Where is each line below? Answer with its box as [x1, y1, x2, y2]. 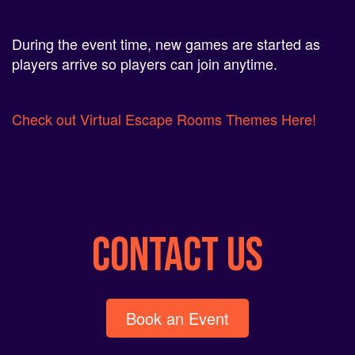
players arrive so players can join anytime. [12, 52, 277, 74]
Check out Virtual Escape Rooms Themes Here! [12, 108, 316, 129]
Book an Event [126, 306, 229, 330]
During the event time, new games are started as [12, 32, 320, 54]
